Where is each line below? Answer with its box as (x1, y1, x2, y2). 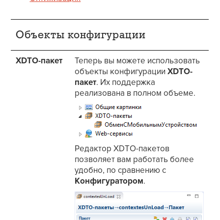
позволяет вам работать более (75, 154, 194, 165)
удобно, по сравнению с (75, 165, 166, 176)
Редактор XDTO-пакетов (75, 143, 170, 154)
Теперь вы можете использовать (75, 55, 200, 66)
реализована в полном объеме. (75, 88, 196, 99)
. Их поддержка (96, 77, 156, 88)
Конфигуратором (75, 176, 144, 187)
